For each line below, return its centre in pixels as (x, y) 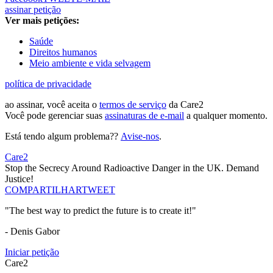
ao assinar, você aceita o (52, 105)
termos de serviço (133, 105)
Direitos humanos (63, 52)
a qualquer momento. (226, 116)
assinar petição (33, 10)
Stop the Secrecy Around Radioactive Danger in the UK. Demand (132, 168)
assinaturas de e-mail (144, 116)
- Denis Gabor (32, 232)
